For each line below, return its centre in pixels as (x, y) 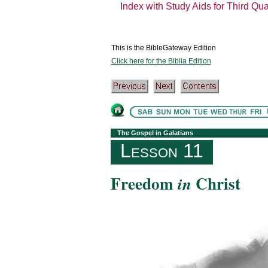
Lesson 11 (162, 150)
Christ (216, 184)
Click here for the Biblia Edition (161, 61)
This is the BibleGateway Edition (163, 48)
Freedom (144, 184)
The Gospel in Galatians (155, 133)
